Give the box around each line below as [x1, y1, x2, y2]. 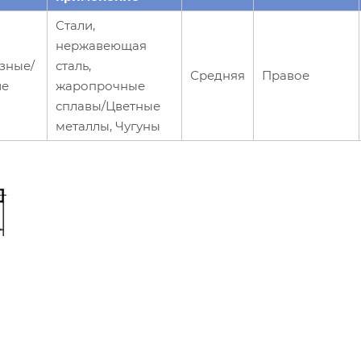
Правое [262, 67, 309, 83]
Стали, [56, 17, 95, 33]
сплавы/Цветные [56, 98, 160, 114]
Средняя [190, 67, 245, 83]
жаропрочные [56, 77, 145, 93]
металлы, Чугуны [56, 118, 160, 134]
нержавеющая [56, 37, 147, 53]
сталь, [56, 57, 91, 73]
